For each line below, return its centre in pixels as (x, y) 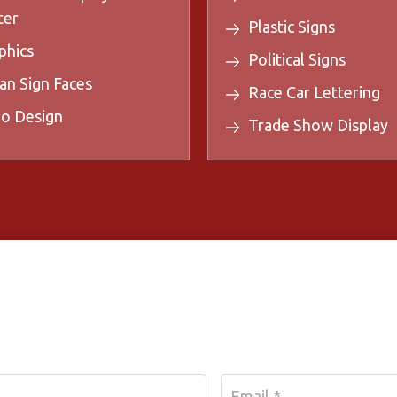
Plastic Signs (292, 27)
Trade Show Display (318, 125)
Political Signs (297, 60)
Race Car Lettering (314, 93)
